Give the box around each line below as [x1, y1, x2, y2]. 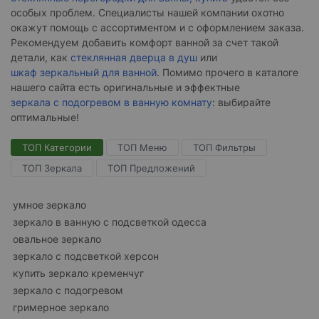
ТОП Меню [117, 142, 167, 153]
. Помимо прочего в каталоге [157, 66, 298, 78]
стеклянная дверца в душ [70, 51, 197, 63]
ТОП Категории [22, 142, 92, 153]
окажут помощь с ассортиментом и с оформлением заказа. [11, 21, 304, 33]
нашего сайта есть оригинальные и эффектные [11, 81, 240, 93]
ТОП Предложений [108, 162, 195, 174]
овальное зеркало [13, 233, 101, 245]
